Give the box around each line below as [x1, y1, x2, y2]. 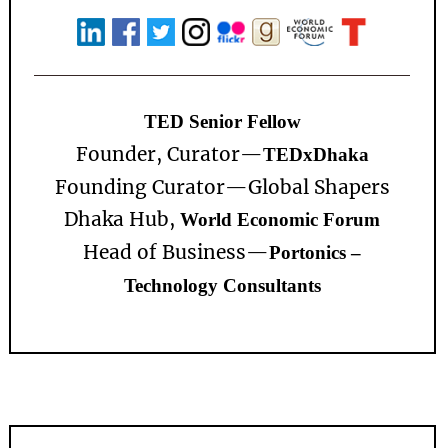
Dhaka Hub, [64, 206, 181, 231]
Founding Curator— [54, 174, 248, 199]
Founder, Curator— [75, 141, 263, 166]
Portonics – [269, 241, 362, 263]
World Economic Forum [180, 208, 381, 230]
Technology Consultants [123, 274, 321, 296]
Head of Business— [83, 239, 270, 264]
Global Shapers [247, 174, 390, 199]
